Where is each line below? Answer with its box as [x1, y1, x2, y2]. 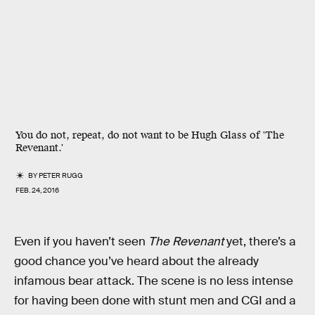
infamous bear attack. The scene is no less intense [14, 274, 293, 288]
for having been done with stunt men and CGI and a [14, 293, 296, 308]
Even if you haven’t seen [14, 234, 148, 249]
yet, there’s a [224, 234, 296, 249]
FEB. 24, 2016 [15, 186, 59, 195]
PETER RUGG [39, 171, 84, 180]
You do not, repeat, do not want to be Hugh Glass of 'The [15, 129, 284, 142]
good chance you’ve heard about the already [14, 254, 259, 269]
